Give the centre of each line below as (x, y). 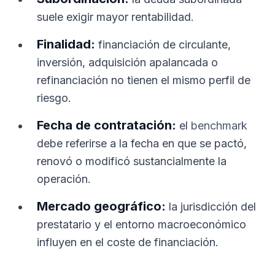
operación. (64, 179)
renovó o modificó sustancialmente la (132, 161)
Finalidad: (66, 44)
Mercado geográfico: (101, 206)
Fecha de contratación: (107, 125)
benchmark (219, 126)
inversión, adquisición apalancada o (127, 62)
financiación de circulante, (163, 45)
